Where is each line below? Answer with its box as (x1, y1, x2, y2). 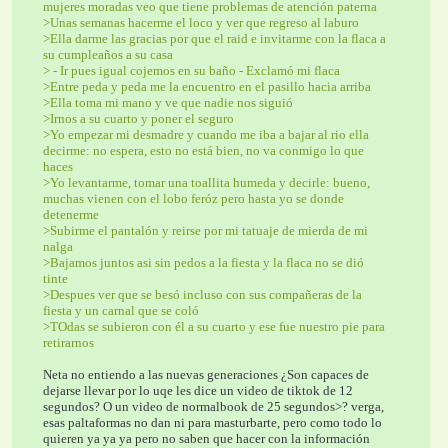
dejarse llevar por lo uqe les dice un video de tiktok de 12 (43, 382, 354, 398)
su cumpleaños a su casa (43, 46, 174, 62)
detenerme (43, 206, 100, 222)
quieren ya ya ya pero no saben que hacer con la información (43, 430, 371, 446)
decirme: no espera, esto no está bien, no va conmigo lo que (43, 142, 365, 158)
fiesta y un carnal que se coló (43, 302, 200, 318)
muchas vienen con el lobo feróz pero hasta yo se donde (43, 190, 345, 206)
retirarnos (43, 334, 95, 350)
